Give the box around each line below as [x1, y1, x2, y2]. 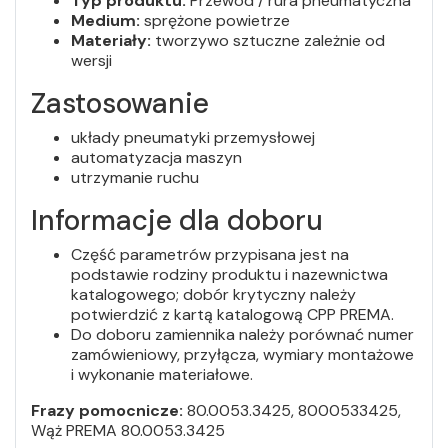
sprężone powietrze [140, 9, 290, 31]
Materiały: [71, 29, 151, 51]
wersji [71, 49, 112, 71]
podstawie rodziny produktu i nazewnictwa [71, 263, 388, 285]
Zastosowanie [31, 84, 209, 122]
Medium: [71, 9, 140, 31]
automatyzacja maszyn [71, 146, 242, 168]
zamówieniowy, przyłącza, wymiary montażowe [71, 343, 414, 365]
